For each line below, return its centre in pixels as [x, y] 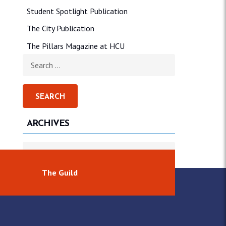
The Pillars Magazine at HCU [75, 46]
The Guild [60, 172]
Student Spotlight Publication [77, 11]
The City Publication [60, 29]
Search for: [40, 59]
